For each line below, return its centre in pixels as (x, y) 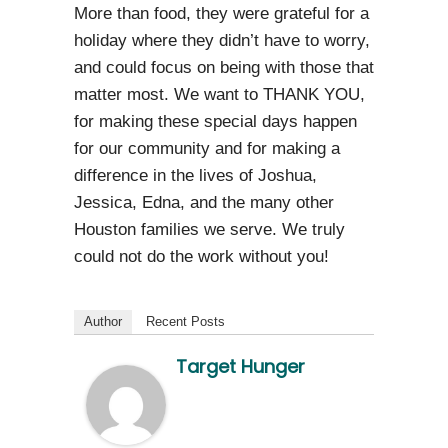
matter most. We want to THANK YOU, (219, 94)
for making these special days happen (215, 121)
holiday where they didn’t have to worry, (222, 40)
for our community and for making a (207, 148)
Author (103, 321)
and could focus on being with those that (224, 67)
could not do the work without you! (201, 256)
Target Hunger (240, 366)
